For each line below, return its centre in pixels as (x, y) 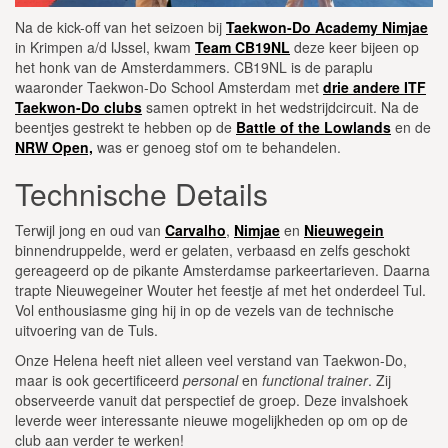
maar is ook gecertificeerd (99, 379)
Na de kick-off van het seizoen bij (120, 26)
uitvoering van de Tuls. (86, 329)
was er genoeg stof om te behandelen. (217, 146)
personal (210, 379)
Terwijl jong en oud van (90, 229)
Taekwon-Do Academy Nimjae (327, 26)
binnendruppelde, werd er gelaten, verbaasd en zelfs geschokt (212, 249)
